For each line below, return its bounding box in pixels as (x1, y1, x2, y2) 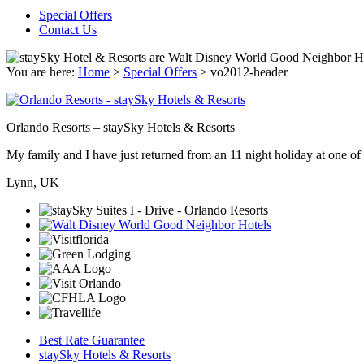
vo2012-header (210, 65, 288, 79)
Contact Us (39, 23, 97, 37)
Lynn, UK (6, 175, 59, 189)
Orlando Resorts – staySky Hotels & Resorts (6, 120, 235, 134)
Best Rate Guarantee (39, 333, 145, 347)
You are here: (6, 65, 78, 79)
